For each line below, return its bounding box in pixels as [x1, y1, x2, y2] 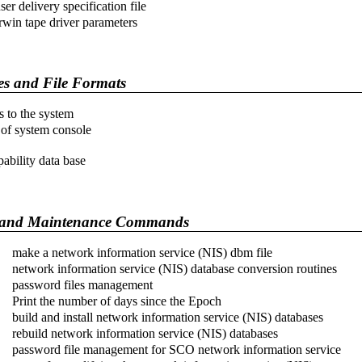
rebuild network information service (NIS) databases [12, 326, 278, 340]
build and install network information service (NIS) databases [12, 309, 323, 324]
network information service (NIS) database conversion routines [12, 261, 337, 276]
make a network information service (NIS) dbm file [12, 245, 272, 259]
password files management [12, 277, 153, 292]
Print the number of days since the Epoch [12, 293, 221, 308]
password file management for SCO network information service [12, 342, 341, 356]
